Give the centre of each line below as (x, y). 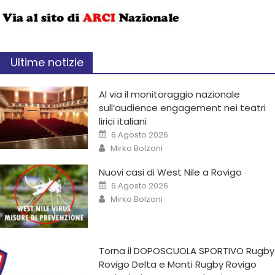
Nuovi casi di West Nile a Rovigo (171, 172)
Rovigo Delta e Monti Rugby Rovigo (178, 264)
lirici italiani (123, 122)
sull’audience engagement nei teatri (183, 108)
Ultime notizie (47, 63)
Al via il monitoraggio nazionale (170, 95)
